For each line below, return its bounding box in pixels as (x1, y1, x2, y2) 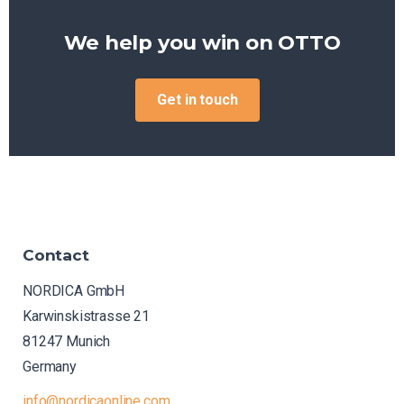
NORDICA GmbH (23, 282, 125, 300)
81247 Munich (23, 333, 111, 351)
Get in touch (157, 90, 238, 108)
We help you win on (63, 29, 273, 55)
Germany (23, 358, 77, 376)
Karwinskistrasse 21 (23, 308, 150, 326)
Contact (23, 245, 89, 265)
